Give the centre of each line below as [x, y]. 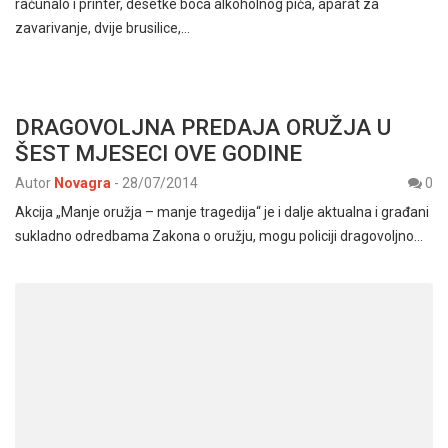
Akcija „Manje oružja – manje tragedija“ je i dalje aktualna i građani [222, 212]
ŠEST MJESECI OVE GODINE [158, 153]
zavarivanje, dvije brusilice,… [102, 28]
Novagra [82, 183]
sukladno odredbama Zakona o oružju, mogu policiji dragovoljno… [219, 236]
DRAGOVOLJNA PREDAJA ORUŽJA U [203, 127]
